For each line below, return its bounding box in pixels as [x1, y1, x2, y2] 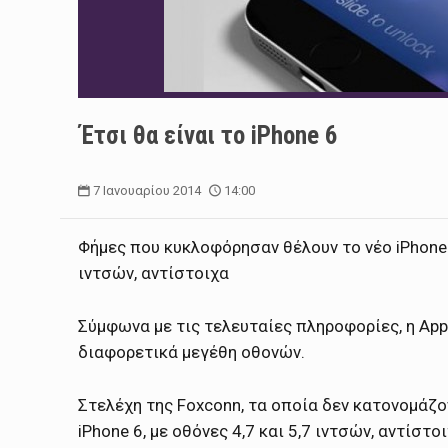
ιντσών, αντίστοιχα [77, 263, 229, 283]
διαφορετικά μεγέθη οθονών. [77, 341, 305, 362]
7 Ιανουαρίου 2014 [92, 183, 201, 198]
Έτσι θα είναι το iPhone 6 [79, 121, 338, 150]
